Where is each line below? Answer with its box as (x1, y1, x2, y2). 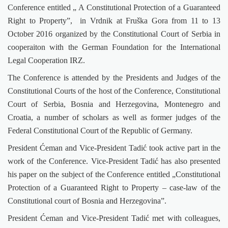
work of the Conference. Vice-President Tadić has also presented (8, 156, 220, 165)
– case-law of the (159, 183, 220, 192)
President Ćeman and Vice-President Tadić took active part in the (8, 143, 220, 152)
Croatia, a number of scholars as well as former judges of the (8, 112, 220, 122)
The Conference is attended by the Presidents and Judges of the (8, 73, 220, 82)
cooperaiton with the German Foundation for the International (8, 42, 220, 51)
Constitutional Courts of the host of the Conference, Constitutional (8, 86, 220, 95)
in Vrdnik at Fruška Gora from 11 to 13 (80, 16, 221, 25)
